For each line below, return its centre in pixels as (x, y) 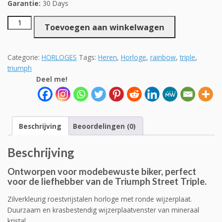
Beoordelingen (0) (105, 126)
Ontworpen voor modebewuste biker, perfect (102, 172)
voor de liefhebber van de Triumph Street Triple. (107, 182)
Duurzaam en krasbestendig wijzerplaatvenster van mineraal (103, 210)
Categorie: (25, 57)
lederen (21, 42)
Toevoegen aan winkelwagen (104, 27)
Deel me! (52, 79)
